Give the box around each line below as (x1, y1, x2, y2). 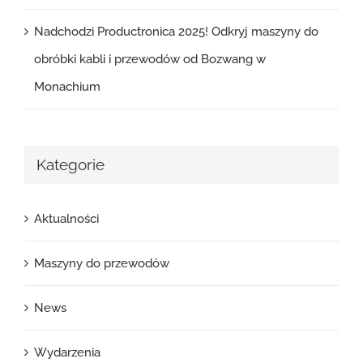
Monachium (34, 79, 100, 95)
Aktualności (34, 211, 99, 226)
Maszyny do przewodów (34, 255, 169, 271)
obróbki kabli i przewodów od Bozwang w (34, 52, 266, 67)
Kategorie (36, 156, 105, 175)
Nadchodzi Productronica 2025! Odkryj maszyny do (34, 24, 318, 40)
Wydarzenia (34, 344, 100, 360)
